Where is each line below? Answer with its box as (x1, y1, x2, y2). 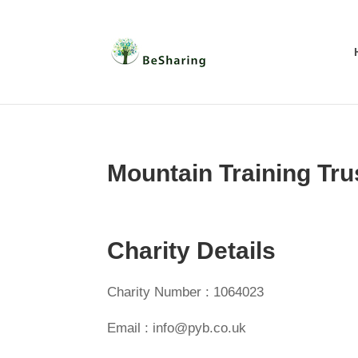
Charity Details (107, 237, 276, 264)
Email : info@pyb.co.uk (107, 320, 247, 336)
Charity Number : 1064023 (107, 284, 265, 300)
